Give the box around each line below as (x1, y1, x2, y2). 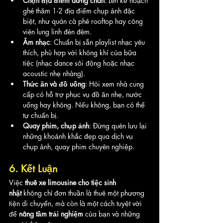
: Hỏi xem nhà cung (85, 79, 146, 89)
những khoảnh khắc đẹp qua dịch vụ (23, 131, 135, 141)
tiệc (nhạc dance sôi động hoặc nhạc (23, 58, 136, 68)
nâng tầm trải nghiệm (19, 209, 83, 219)
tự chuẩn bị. (23, 110, 58, 120)
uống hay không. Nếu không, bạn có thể (23, 100, 147, 110)
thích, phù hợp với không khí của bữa (23, 47, 138, 57)
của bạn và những (83, 209, 142, 219)
